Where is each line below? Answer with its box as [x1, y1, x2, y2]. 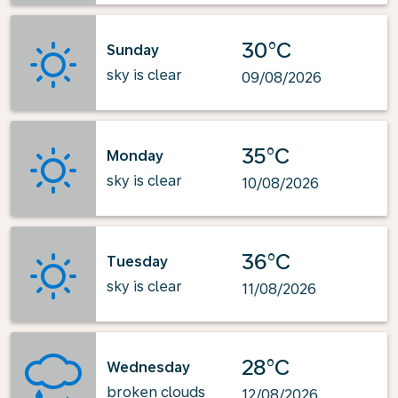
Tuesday [107, 252, 168, 270]
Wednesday [107, 358, 190, 376]
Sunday [107, 41, 159, 59]
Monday [107, 147, 163, 164]
